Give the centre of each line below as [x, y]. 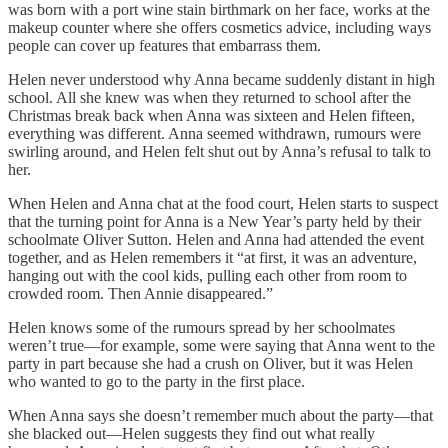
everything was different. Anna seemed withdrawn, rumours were [214, 133]
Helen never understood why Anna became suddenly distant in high [221, 79]
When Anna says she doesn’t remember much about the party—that [220, 415]
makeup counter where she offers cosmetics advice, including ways [219, 27]
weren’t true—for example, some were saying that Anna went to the [221, 345]
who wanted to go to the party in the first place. [156, 381]
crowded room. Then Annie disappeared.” [140, 293]
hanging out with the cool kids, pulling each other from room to [207, 275]
